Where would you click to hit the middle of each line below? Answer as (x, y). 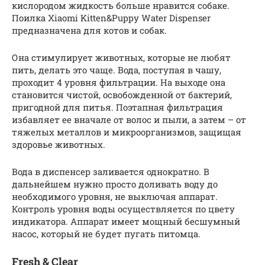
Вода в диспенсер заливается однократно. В (111, 172)
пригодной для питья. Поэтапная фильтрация (117, 107)
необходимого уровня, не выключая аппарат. (115, 197)
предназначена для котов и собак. (89, 30)
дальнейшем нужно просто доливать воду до (115, 184)
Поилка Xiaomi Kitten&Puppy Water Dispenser (111, 18)
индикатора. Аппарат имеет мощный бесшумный (126, 222)
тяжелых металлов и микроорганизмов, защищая (127, 132)
